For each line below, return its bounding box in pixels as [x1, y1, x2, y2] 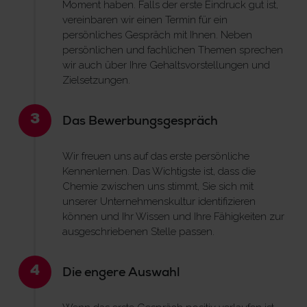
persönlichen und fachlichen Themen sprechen [62, 43, 283, 56]
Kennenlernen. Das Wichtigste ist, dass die [62, 164, 256, 177]
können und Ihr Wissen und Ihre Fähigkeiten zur [62, 210, 284, 223]
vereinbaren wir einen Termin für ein [62, 13, 228, 26]
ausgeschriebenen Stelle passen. [62, 225, 214, 238]
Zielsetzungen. [62, 73, 130, 86]
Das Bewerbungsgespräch [62, 115, 218, 128]
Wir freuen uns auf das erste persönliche [62, 149, 249, 162]
